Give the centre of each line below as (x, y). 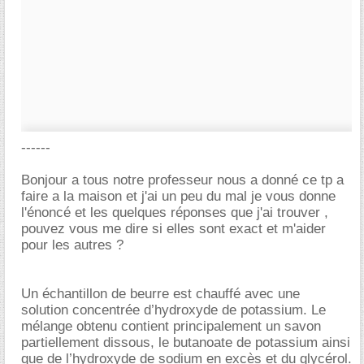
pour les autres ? (72, 245)
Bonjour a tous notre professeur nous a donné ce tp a (182, 180)
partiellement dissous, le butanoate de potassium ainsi (186, 342)
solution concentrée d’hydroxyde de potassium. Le (173, 310)
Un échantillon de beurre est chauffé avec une (160, 294)
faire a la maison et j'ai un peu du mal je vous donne (178, 196)
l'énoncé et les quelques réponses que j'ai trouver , (175, 212)
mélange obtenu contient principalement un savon (171, 326)
